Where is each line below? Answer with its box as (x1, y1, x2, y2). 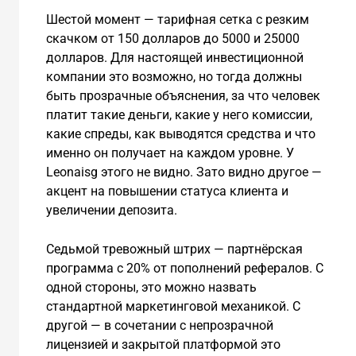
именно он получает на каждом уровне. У (45, 145, 294, 161)
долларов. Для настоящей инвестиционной (45, 49, 304, 65)
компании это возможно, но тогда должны (45, 68, 302, 84)
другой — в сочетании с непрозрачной (45, 318, 273, 334)
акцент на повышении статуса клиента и (45, 183, 288, 199)
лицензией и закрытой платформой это (45, 337, 281, 353)
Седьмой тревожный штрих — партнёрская (45, 242, 303, 257)
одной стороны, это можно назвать (45, 280, 257, 296)
